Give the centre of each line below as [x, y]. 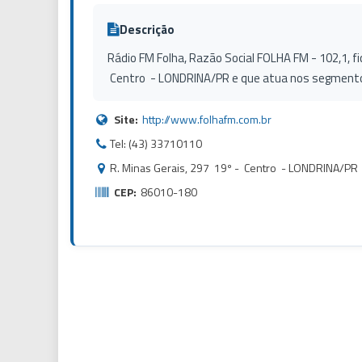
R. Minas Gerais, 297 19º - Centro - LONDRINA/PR [234, 168]
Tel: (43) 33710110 [156, 143]
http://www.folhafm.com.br [207, 119]
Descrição [147, 29]
